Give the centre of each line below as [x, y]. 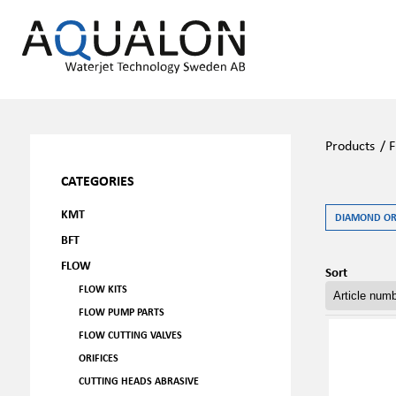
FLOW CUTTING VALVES [130, 335]
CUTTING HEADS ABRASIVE [138, 381]
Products [350, 145]
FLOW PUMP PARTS [121, 312]
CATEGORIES [97, 180]
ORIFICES [98, 358]
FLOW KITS [103, 289]
